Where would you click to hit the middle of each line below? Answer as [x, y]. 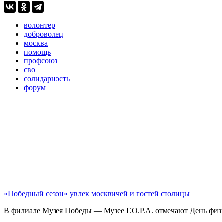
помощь [37, 52]
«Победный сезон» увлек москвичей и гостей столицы [97, 193]
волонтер [39, 25]
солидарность [47, 78]
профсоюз [41, 60]
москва [36, 43]
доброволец [44, 34]
